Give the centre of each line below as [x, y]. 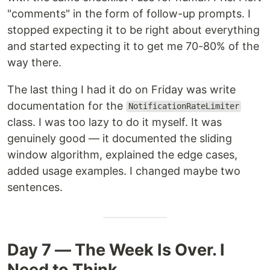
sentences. [35, 187]
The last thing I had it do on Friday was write [121, 89]
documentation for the [67, 105]
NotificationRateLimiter [184, 106]
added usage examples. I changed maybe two [124, 171]
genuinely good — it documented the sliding [120, 138]
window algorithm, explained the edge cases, [122, 154]
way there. [34, 62]
